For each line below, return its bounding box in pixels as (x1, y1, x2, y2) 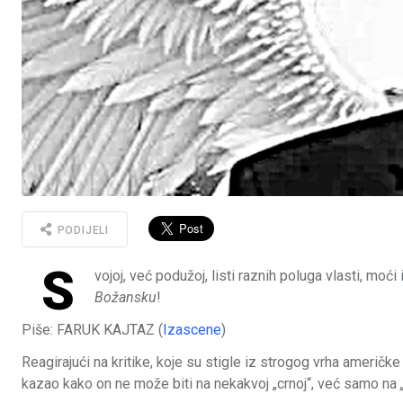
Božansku (94, 289, 157, 307)
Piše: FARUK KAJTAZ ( (22, 321, 163, 339)
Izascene (163, 321, 221, 339)
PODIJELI (53, 223, 110, 237)
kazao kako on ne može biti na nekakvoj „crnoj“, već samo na (22, 375, 400, 393)
